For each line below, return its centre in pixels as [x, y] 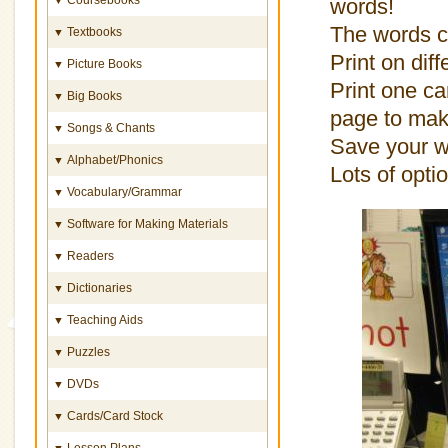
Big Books [93, 95]
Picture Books [103, 63]
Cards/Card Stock [113, 415]
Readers [89, 255]
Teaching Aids [103, 319]
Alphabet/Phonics [113, 159]
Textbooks [93, 31]
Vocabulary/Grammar [123, 191]
